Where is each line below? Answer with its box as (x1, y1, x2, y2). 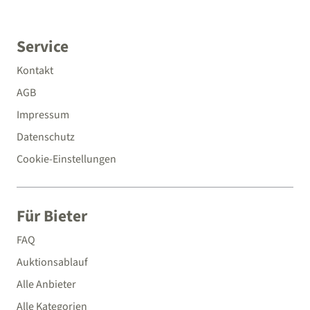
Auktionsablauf (17, 255, 88, 271)
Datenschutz (17, 129, 75, 145)
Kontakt (17, 63, 53, 79)
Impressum (17, 107, 69, 123)
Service (17, 35, 69, 59)
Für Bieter (17, 205, 87, 228)
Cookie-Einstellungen (17, 152, 116, 167)
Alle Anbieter (17, 277, 76, 293)
